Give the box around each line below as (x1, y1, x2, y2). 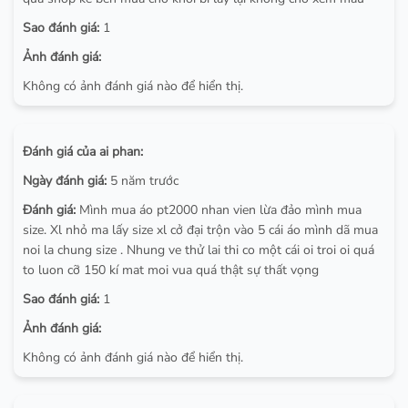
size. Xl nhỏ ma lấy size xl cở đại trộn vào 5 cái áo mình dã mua (23, 220, 378, 239)
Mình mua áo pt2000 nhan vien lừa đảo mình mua (76, 200, 362, 219)
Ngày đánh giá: (23, 171, 107, 189)
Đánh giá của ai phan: (23, 142, 143, 160)
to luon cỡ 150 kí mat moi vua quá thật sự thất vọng (23, 260, 319, 279)
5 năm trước (107, 171, 178, 189)
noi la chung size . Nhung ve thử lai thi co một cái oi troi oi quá (23, 240, 374, 259)
